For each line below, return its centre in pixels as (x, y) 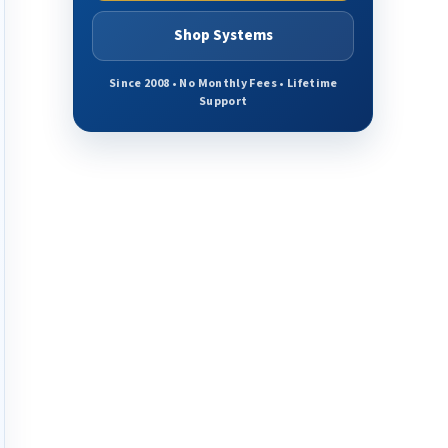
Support (223, 101)
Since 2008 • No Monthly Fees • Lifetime (223, 83)
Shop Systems (223, 35)
